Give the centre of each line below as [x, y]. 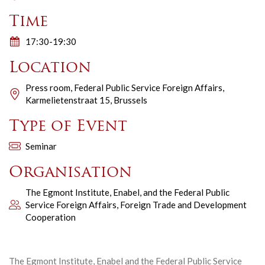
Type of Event [68, 127]
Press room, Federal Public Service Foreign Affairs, [125, 87]
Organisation [70, 173]
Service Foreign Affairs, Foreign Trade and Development [136, 204]
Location [50, 68]
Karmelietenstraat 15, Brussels [86, 100]
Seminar [41, 146]
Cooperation [51, 217]
